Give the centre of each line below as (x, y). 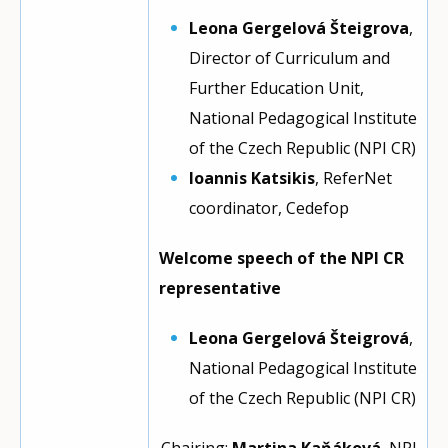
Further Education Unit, (276, 88)
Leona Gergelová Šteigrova (299, 28)
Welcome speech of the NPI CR (281, 258)
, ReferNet (353, 178)
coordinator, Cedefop (271, 208)
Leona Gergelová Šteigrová (299, 338)
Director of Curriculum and (289, 58)
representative (220, 288)
